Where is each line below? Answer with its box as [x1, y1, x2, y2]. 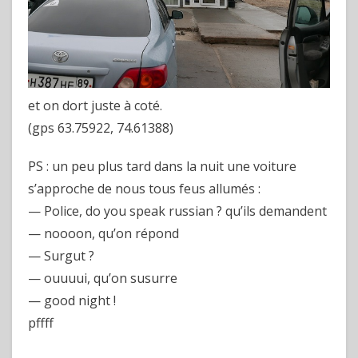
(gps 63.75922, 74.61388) [28, 119, 173, 137]
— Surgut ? [28, 247, 94, 265]
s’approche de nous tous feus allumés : [28, 180, 261, 197]
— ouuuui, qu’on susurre [28, 269, 177, 287]
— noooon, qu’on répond [28, 225, 179, 242]
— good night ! [28, 292, 116, 309]
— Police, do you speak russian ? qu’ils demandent [28, 202, 327, 220]
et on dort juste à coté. [28, 97, 162, 114]
